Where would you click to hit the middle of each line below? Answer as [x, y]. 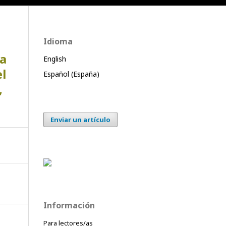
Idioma [58, 41]
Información [69, 205]
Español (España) [71, 74]
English [55, 59]
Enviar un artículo [80, 119]
